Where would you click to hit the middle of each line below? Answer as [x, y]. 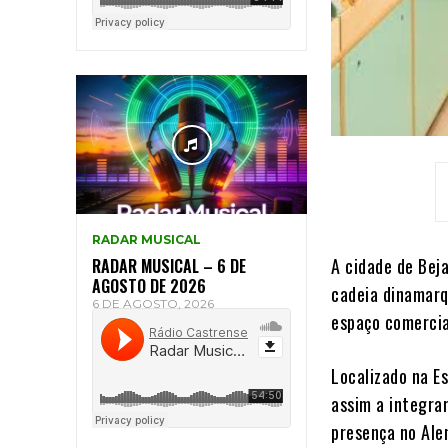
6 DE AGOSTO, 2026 [153, 304]
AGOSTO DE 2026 [149, 286]
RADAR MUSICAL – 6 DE [169, 266]
